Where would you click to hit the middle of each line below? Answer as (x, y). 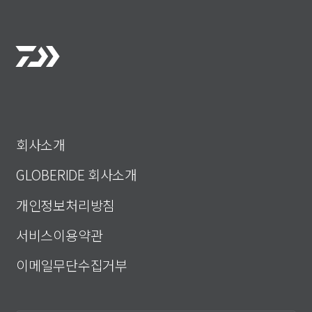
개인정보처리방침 (65, 205)
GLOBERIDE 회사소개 (76, 175)
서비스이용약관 (59, 235)
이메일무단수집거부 (71, 265)
